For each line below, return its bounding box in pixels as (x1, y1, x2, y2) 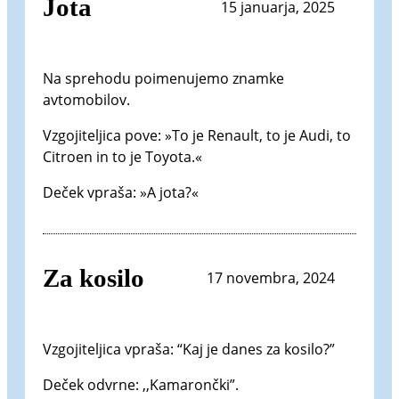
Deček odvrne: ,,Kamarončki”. (43, 374, 239, 395)
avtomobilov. (43, 89, 130, 110)
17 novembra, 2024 (207, 268, 335, 289)
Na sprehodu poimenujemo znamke (43, 68, 284, 88)
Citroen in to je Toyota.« (43, 146, 202, 167)
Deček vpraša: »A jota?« (43, 182, 199, 202)
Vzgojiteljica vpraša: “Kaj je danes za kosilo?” (43, 338, 335, 359)
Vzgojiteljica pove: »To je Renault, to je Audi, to (43, 125, 351, 145)
